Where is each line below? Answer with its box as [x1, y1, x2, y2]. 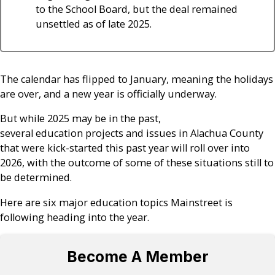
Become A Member [66, 247, 209, 266]
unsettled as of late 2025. [36, 17, 152, 31]
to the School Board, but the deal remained [36, 2, 238, 16]
